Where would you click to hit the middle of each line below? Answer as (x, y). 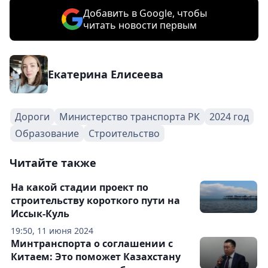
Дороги (32, 117)
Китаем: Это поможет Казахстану (96, 257)
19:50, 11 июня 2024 (52, 231)
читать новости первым (140, 25)
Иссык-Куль (40, 214)
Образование (47, 133)
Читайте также (53, 163)
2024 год (229, 117)
